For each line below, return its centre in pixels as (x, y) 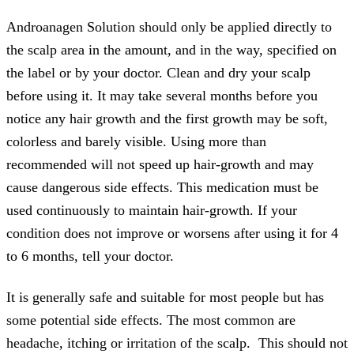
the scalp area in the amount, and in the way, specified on (171, 49)
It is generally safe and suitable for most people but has (165, 297)
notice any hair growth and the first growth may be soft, (167, 118)
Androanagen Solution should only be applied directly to (169, 26)
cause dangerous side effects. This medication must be (162, 187)
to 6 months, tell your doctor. (90, 256)
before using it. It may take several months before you (162, 95)
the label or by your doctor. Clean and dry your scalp (158, 72)
